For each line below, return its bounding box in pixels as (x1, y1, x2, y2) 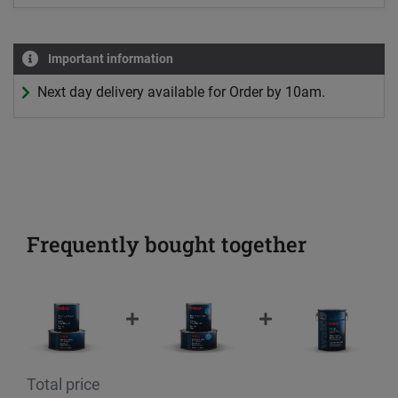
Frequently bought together (27, 230, 306, 259)
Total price (27, 375, 100, 394)
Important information (48, 52, 173, 67)
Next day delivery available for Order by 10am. (37, 84, 325, 101)
